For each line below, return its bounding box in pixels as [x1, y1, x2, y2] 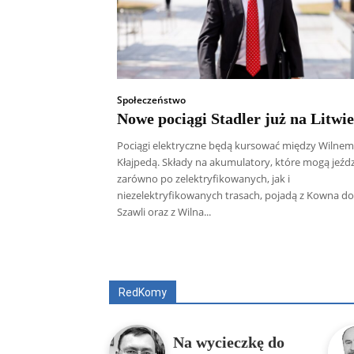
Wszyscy [140, 252, 181, 265]
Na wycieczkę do [173, 333, 285, 352]
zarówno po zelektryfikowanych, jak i [117, 171, 290, 186]
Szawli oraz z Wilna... [117, 205, 211, 220]
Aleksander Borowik [205, 252, 296, 265]
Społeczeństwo [117, 93, 186, 107]
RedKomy [119, 286, 167, 299]
